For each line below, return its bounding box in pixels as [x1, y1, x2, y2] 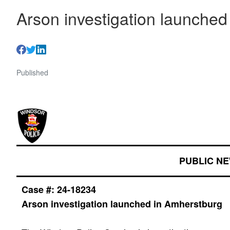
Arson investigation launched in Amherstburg [22, 197, 223, 210]
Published [16, 67, 48, 78]
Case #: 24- [22, 182, 71, 196]
